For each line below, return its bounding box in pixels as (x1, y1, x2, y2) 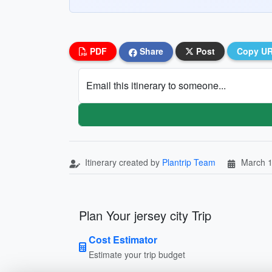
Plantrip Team (162, 155, 216, 168)
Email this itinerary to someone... (86, 78, 226, 92)
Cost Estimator (89, 232, 157, 246)
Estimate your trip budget (89, 248, 185, 260)
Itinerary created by (83, 155, 162, 168)
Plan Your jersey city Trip (79, 206, 211, 224)
